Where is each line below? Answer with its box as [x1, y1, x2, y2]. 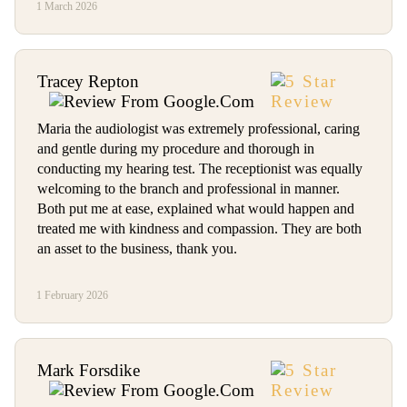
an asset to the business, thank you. [37, 241, 237, 257]
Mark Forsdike [37, 361, 140, 381]
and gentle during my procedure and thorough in [37, 141, 314, 157]
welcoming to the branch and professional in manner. [37, 181, 340, 197]
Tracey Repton [37, 72, 139, 92]
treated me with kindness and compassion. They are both [37, 221, 362, 237]
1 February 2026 [36, 289, 109, 302]
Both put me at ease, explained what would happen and [37, 201, 354, 217]
